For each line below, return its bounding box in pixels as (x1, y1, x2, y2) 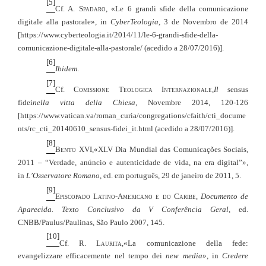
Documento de (200, 191, 249, 201)
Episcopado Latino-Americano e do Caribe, (55, 191, 201, 201)
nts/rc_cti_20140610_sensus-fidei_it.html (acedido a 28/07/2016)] (18, 123, 233, 133)
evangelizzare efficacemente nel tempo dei (18, 251, 166, 261)
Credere (222, 251, 248, 261)
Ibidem (55, 64, 77, 73)
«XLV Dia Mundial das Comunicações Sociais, (93, 144, 248, 154)
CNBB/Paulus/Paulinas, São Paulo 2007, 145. (18, 217, 164, 227)
